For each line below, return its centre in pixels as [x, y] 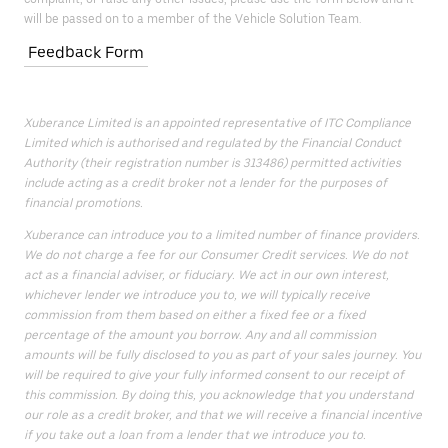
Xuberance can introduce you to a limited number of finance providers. [222, 235]
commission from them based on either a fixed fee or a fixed [194, 315]
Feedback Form [86, 52]
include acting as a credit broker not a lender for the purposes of [205, 183]
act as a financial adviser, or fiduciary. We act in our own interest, [206, 275]
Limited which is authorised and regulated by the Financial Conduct [212, 143]
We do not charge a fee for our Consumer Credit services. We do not [216, 255]
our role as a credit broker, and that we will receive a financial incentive [223, 415]
